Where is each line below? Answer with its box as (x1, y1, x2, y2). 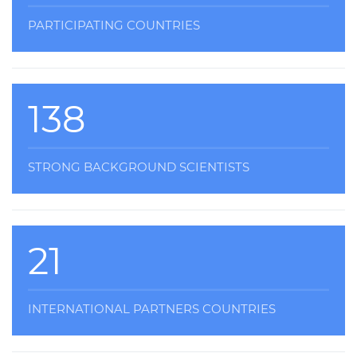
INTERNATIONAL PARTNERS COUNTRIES (28, 301, 276, 317)
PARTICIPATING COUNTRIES (28, 18, 200, 33)
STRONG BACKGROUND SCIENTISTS (28, 159, 249, 175)
